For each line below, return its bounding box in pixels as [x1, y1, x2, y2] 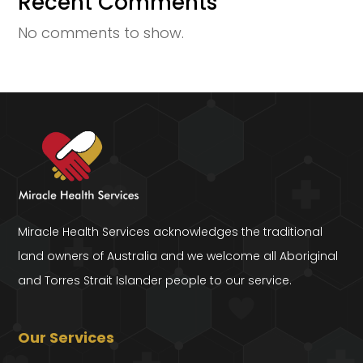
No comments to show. [18, 22, 185, 43]
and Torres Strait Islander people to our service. [18, 272, 293, 289]
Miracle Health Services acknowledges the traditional [18, 224, 323, 241]
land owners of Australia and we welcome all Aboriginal [18, 248, 339, 265]
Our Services [18, 327, 115, 348]
